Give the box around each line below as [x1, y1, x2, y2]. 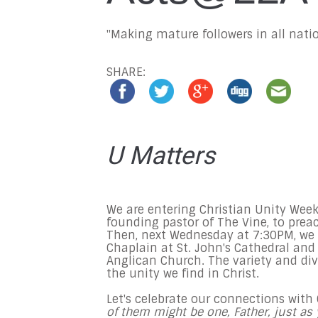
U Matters [106, 138, 215, 175]
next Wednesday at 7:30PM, [141, 228, 296, 243]
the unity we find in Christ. [106, 266, 259, 281]
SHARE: [106, 65, 146, 79]
